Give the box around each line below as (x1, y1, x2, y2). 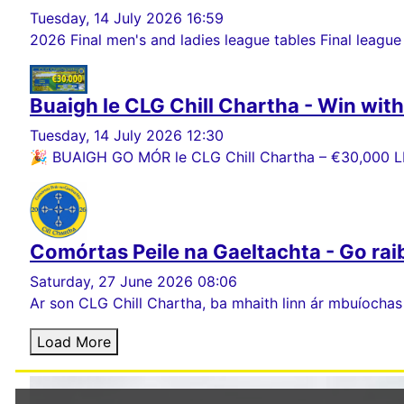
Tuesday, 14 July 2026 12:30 (30, 125, 224, 144)
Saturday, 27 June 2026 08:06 (30, 271, 237, 290)
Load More (37, 332, 111, 351)
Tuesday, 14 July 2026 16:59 (30, 8, 224, 27)
